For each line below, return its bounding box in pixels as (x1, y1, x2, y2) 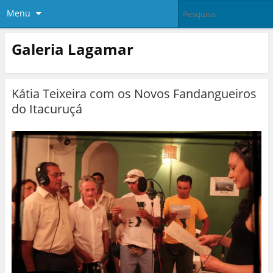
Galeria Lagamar (11, 38, 133, 59)
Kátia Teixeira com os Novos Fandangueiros (11, 85, 257, 102)
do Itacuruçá (11, 101, 82, 118)
